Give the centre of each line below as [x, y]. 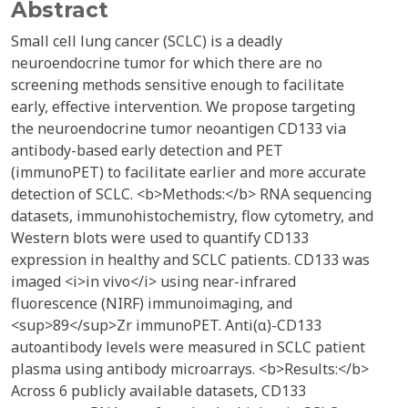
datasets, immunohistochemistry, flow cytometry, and [192, 216]
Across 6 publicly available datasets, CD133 [158, 391]
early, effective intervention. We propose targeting [183, 107]
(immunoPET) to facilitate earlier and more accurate [189, 172]
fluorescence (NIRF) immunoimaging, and [152, 303]
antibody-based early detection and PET [147, 150]
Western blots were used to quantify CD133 [160, 238]
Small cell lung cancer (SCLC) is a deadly [147, 41]
